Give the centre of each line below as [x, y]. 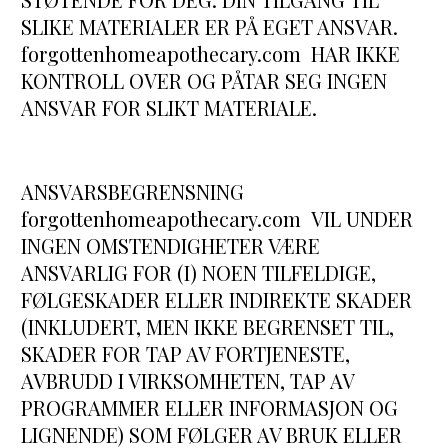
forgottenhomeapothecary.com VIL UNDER [217, 219]
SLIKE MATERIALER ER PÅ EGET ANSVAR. [210, 27]
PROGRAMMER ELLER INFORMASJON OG [210, 408]
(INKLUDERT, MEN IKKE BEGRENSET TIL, [208, 327]
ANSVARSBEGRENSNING [133, 192]
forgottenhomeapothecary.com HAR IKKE [211, 54]
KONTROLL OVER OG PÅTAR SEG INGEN [204, 81]
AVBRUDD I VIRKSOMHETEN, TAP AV [188, 381]
